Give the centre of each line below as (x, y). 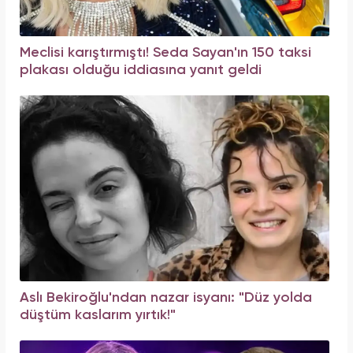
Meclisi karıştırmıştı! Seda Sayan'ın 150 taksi (165, 53)
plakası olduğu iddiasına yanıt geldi (141, 71)
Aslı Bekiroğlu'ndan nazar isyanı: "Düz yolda (166, 298)
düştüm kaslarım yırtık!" (98, 316)
